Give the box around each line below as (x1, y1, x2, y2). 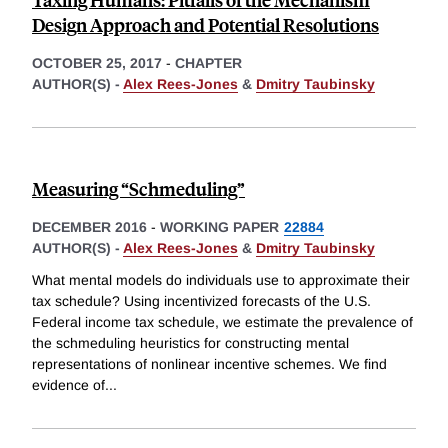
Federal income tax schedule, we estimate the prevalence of (32, 314, 413, 331)
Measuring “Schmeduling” (32, 176, 245, 202)
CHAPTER (175, 55, 242, 72)
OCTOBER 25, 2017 (32, 55, 162, 72)
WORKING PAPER (160, 219, 279, 236)
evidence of (32, 377, 105, 394)
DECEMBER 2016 (32, 219, 147, 236)
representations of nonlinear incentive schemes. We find (32, 356, 387, 373)
